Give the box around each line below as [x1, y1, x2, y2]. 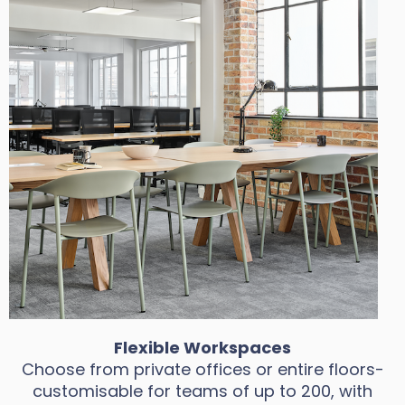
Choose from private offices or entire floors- [21, 358, 384, 381]
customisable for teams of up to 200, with [33, 380, 372, 402]
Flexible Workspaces [114, 336, 291, 359]
